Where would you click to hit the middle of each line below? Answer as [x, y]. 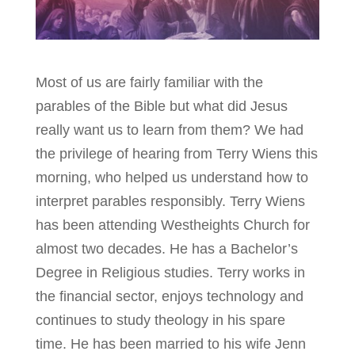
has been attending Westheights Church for [172, 225]
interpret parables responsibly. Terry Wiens [170, 201]
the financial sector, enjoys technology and [169, 296]
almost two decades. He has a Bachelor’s [166, 248]
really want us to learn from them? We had [169, 130]
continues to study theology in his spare [160, 320]
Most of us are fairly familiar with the [149, 82]
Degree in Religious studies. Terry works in [170, 272]
